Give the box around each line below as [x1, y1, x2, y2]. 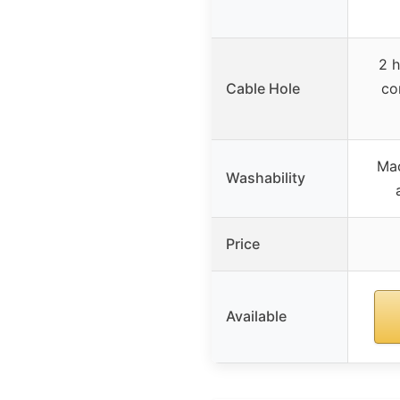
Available [226, 307, 287, 326]
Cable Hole [226, 79, 300, 98]
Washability [226, 169, 305, 187]
